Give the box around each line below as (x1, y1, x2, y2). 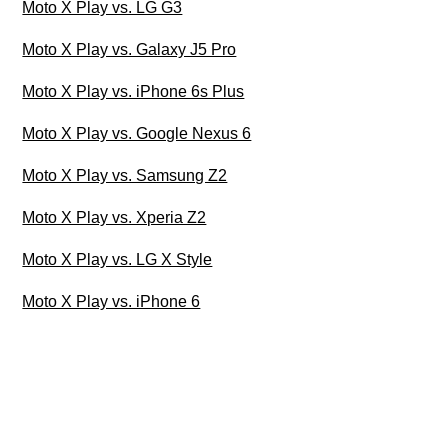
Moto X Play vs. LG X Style (22, 251, 213, 269)
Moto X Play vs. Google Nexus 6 (22, 125, 252, 143)
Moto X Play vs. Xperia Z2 (22, 209, 207, 227)
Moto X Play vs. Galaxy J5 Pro (22, 41, 237, 59)
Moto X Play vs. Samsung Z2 (22, 167, 228, 185)
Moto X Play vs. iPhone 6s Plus (22, 83, 245, 101)
